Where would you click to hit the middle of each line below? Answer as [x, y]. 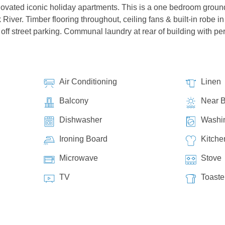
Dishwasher [80, 120]
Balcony [74, 101]
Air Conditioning [88, 82]
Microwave [78, 158]
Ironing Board [83, 139]
